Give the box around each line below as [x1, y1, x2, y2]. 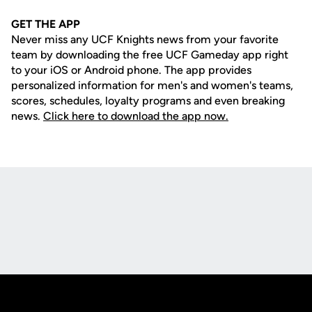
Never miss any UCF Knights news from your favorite [11, 33, 279, 46]
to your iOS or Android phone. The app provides [11, 63, 251, 77]
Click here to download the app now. [43, 109, 228, 123]
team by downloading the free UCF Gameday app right [11, 48, 288, 61]
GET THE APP [11, 17, 80, 31]
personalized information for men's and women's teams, [11, 79, 293, 92]
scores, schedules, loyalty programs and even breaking [11, 94, 285, 107]
